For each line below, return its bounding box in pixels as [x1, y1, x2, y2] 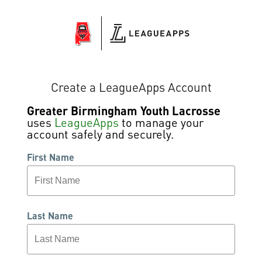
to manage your [119, 115, 204, 130]
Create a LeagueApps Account [50, 78, 212, 95]
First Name [27, 151, 74, 164]
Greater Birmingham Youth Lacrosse [27, 103, 220, 119]
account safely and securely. [27, 126, 174, 142]
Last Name [27, 209, 73, 222]
